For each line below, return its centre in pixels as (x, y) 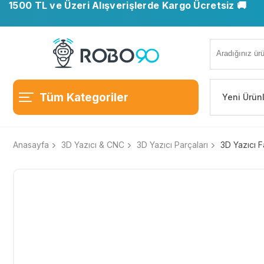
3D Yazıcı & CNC (93, 145)
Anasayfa (31, 145)
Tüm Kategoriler (84, 97)
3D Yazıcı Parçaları (172, 145)
